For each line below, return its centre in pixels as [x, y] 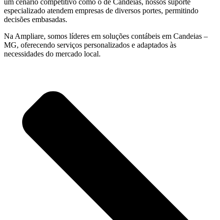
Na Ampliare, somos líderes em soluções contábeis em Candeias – [106, 36]
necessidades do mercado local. [52, 54]
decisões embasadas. [36, 19]
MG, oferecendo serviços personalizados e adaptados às [90, 45]
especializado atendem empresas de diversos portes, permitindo [101, 10]
